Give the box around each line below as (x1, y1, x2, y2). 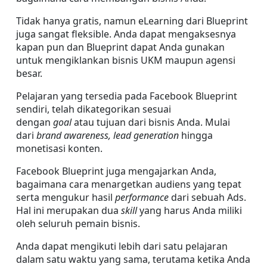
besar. (16, 67, 42, 80)
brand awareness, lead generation (36, 129, 181, 142)
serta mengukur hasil (16, 191, 115, 204)
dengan (16, 116, 53, 129)
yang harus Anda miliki (139, 204, 242, 217)
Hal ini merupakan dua (16, 204, 121, 217)
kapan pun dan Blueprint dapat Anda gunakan (16, 41, 225, 54)
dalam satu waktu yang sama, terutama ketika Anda (16, 253, 250, 266)
